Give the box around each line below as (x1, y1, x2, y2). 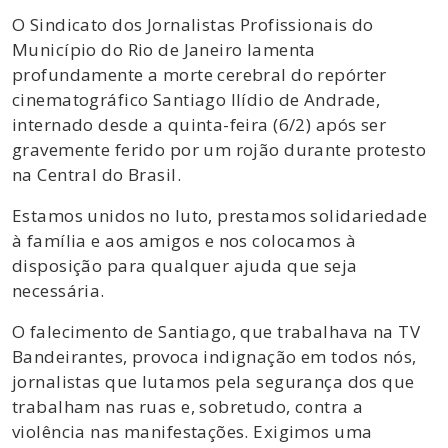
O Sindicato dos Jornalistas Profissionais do (12, 12, 374, 36)
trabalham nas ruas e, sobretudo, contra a (12, 394, 364, 418)
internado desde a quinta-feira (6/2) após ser (12, 112, 387, 136)
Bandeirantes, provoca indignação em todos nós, (12, 344, 417, 368)
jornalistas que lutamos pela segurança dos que (12, 369, 415, 393)
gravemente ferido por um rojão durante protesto (12, 137, 426, 161)
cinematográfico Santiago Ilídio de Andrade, (12, 87, 381, 111)
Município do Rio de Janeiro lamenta (12, 37, 316, 61)
